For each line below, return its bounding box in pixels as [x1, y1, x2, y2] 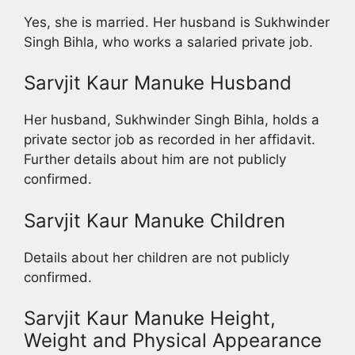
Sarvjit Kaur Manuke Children [24, 208, 285, 232]
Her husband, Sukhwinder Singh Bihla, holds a [24, 112, 319, 128]
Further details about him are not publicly [24, 151, 286, 168]
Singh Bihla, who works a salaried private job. [24, 33, 313, 50]
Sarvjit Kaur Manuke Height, [24, 307, 276, 330]
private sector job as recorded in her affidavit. [24, 132, 315, 148]
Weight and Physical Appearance [24, 329, 322, 353]
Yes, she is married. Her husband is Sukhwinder [24, 13, 330, 30]
